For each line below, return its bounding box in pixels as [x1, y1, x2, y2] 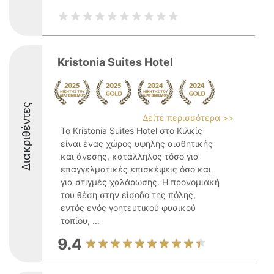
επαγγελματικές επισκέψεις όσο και [61, 164, 211, 174]
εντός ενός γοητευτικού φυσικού [61, 202, 196, 213]
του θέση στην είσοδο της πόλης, [61, 190, 196, 200]
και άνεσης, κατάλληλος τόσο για [61, 151, 199, 161]
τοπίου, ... [61, 215, 100, 226]
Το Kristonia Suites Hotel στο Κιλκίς [61, 125, 202, 136]
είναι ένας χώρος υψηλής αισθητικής [61, 138, 213, 149]
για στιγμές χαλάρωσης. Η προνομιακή [61, 177, 220, 187]
